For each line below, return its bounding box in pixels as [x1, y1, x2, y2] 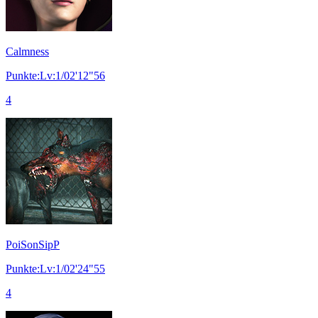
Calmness [6, 45, 49, 57]
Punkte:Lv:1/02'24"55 [6, 262, 105, 275]
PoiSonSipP [6, 238, 60, 251]
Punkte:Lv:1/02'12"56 [6, 69, 105, 82]
